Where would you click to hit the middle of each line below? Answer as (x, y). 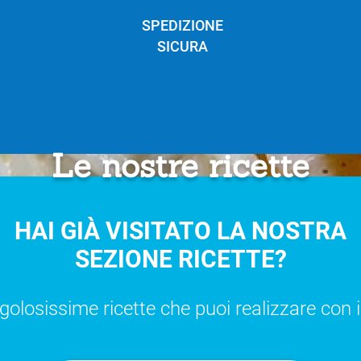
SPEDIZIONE (183, 25)
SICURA (183, 46)
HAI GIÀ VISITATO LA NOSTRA (180, 230)
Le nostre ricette (180, 165)
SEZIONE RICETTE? (180, 259)
